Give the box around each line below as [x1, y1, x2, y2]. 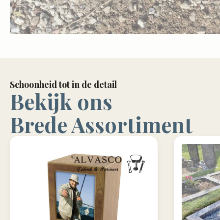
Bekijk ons [10, 87, 112, 116]
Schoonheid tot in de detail [10, 79, 117, 91]
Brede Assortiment [10, 110, 192, 139]
